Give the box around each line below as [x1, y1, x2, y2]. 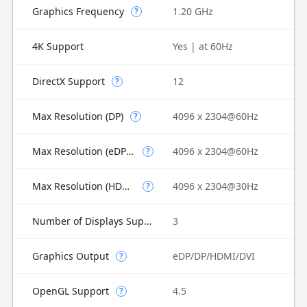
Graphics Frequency [32, 5, 124, 18]
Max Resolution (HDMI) [121, 180, 130, 193]
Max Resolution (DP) [32, 110, 123, 123]
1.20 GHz [173, 5, 213, 18]
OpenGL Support [32, 284, 109, 297]
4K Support [32, 40, 84, 53]
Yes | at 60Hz [173, 40, 233, 53]
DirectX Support [32, 75, 105, 88]
